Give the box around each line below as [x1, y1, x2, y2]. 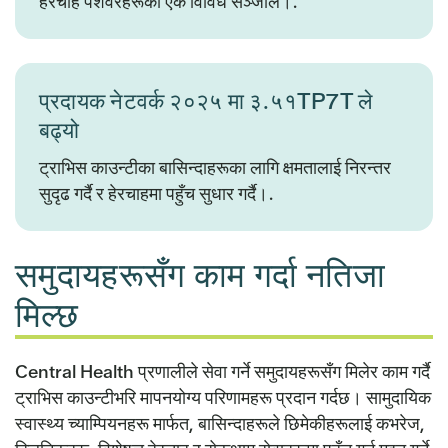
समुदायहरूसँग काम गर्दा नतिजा [15, 253, 386, 298]
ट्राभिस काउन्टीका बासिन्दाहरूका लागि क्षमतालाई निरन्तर [39, 156, 391, 180]
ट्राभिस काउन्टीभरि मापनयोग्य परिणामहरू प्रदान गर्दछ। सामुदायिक [15, 386, 431, 410]
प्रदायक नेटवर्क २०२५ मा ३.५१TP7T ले [39, 87, 373, 117]
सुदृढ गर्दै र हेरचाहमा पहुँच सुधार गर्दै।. [39, 182, 274, 206]
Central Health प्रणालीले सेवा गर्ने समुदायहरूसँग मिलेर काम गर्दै [15, 360, 430, 384]
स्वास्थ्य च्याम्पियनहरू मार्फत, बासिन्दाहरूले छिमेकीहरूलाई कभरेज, [15, 412, 425, 436]
